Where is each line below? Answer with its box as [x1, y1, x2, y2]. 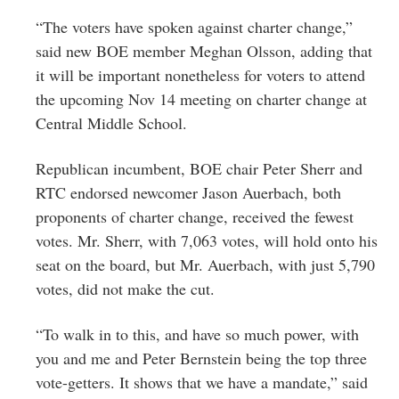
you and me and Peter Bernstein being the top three [36, 346, 367, 369]
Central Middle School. [36, 111, 187, 134]
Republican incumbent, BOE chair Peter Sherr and [36, 157, 362, 179]
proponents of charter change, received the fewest [36, 205, 354, 227]
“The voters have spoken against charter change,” [36, 15, 353, 37]
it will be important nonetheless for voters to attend [36, 63, 365, 85]
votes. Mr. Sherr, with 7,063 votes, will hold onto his [36, 229, 378, 251]
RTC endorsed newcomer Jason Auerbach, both [36, 181, 341, 203]
